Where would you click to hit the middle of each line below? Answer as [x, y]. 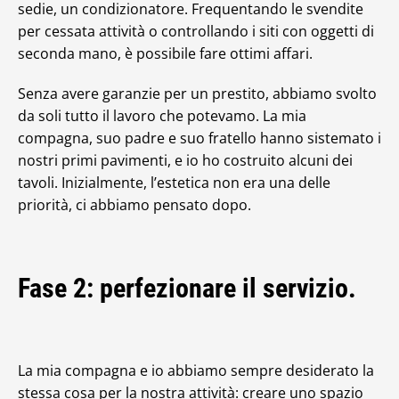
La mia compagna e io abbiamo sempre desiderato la [196, 370]
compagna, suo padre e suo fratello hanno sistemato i [199, 138]
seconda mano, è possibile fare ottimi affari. [165, 53]
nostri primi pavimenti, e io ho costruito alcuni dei [185, 160]
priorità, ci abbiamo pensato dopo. [134, 205]
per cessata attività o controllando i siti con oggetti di [196, 31]
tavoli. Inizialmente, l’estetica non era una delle [174, 183]
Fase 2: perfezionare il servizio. [187, 288]
